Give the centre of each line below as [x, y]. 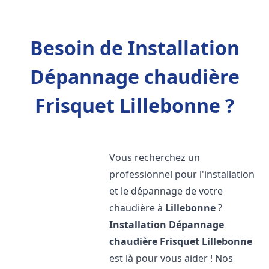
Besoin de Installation [134, 48]
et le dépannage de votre [166, 191]
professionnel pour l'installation [182, 174]
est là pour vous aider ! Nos [171, 258]
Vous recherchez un [155, 157]
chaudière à [138, 208]
